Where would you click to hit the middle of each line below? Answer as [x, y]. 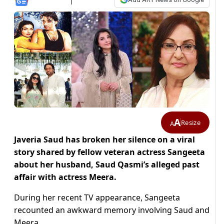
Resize [191, 122]
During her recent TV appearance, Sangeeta [97, 198]
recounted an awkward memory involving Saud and [112, 210]
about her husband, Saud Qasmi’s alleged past [107, 165]
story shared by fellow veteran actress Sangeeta [109, 152]
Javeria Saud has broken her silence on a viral [104, 140]
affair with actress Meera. [65, 177]
